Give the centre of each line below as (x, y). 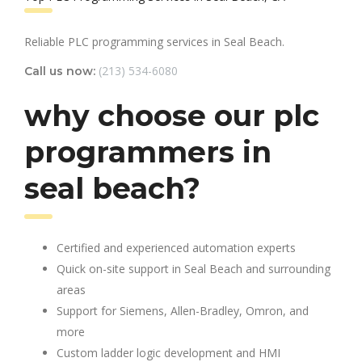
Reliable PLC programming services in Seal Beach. (154, 41)
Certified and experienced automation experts (176, 247)
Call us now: (60, 71)
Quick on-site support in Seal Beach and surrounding (194, 268)
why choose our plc (172, 115)
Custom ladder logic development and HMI (168, 352)
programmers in (148, 152)
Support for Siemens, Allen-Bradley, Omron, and (183, 310)
